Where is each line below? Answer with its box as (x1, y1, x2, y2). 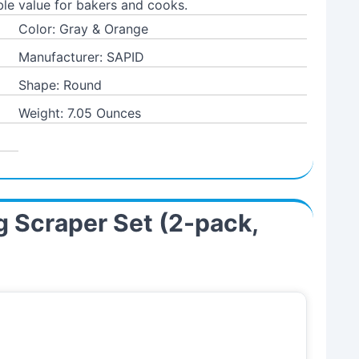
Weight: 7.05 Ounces (18, 105, 142, 121)
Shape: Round (18, 77, 103, 93)
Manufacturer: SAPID (18, 49, 145, 65)
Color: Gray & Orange (18, 21, 149, 37)
